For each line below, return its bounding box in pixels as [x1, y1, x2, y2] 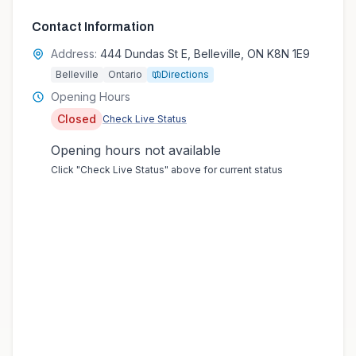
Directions [161, 68, 209, 80]
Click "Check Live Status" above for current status [51, 164, 283, 176]
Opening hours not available [51, 142, 221, 158]
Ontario [108, 68, 142, 80]
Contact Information [32, 20, 154, 33]
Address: [51, 47, 97, 60]
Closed [57, 112, 96, 126]
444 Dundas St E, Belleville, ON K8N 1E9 [100, 47, 310, 60]
